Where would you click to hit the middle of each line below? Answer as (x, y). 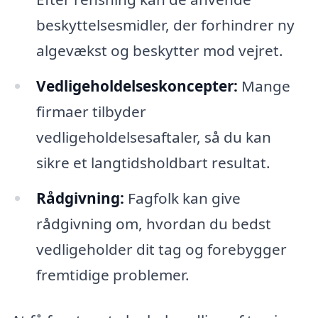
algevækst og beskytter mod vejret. (159, 51)
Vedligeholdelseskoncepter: (137, 86)
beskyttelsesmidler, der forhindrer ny (165, 25)
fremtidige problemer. (113, 275)
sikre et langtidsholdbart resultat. (153, 163)
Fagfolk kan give (182, 198)
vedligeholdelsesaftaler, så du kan (153, 137)
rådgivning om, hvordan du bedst (153, 224)
